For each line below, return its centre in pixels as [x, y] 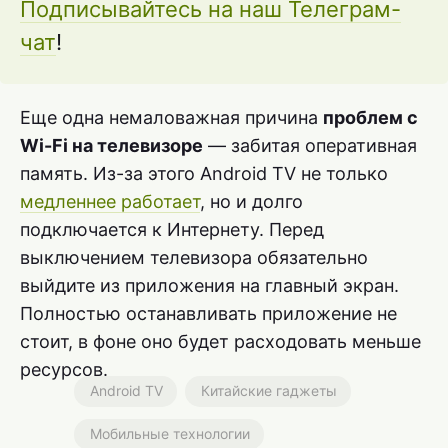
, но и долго [251, 201]
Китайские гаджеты [269, 390]
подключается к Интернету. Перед [172, 229]
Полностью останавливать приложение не [208, 313]
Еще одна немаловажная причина [171, 117]
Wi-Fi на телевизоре [111, 145]
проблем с [370, 117]
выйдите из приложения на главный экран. [209, 285]
